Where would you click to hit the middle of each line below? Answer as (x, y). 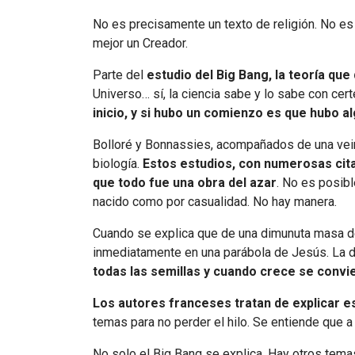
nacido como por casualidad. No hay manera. (215, 202)
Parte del (120, 75)
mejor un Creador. (140, 44)
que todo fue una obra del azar (185, 183)
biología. (118, 164)
